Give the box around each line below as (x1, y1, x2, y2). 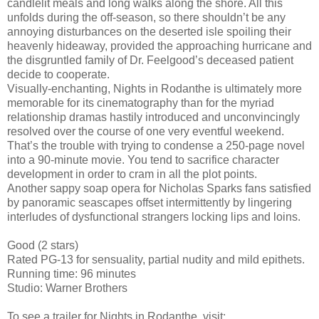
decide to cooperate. (7, 68, 110, 81)
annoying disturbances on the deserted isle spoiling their (7, 26, 291, 38)
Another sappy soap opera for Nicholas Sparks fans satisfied (7, 182, 311, 195)
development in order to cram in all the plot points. (7, 168, 257, 181)
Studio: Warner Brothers (7, 282, 127, 295)
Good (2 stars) (7, 239, 78, 252)
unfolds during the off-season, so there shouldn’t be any (7, 11, 286, 24)
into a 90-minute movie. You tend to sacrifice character (7, 154, 279, 167)
